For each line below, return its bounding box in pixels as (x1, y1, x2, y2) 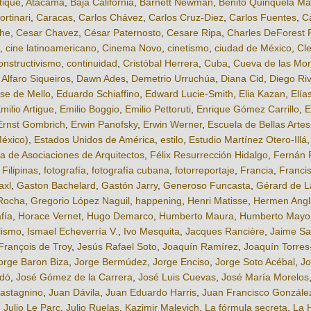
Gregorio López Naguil (31, 195, 130, 207)
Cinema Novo (102, 42, 162, 54)
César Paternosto (84, 27, 161, 39)
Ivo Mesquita (124, 226, 180, 237)
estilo (160, 134, 183, 146)
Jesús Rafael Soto (77, 241, 157, 253)
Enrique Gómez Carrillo (196, 103, 299, 115)
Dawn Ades (76, 73, 126, 85)
